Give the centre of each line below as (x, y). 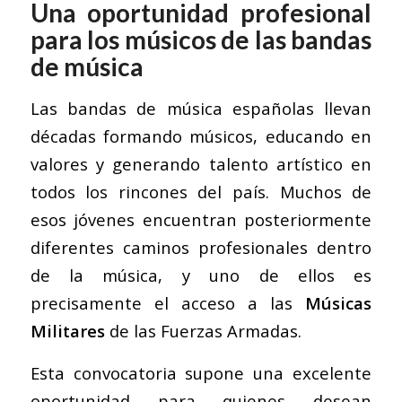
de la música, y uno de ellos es (201, 275)
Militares (67, 331)
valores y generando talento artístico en (201, 164)
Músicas (339, 303)
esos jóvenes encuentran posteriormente (201, 220)
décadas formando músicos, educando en (201, 136)
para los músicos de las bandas (201, 40)
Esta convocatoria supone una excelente (201, 372)
